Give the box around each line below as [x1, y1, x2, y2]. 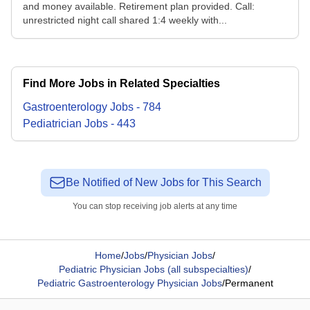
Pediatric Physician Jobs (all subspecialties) [59, 264, 248, 275]
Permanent [224, 277, 273, 289]
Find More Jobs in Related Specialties [23, 77, 220, 89]
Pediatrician [23, 118, 82, 129]
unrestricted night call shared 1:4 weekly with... [23, 15, 227, 26]
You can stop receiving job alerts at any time [73, 201, 237, 211]
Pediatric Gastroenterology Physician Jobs [37, 277, 222, 289]
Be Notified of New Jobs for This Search [65, 176, 262, 188]
